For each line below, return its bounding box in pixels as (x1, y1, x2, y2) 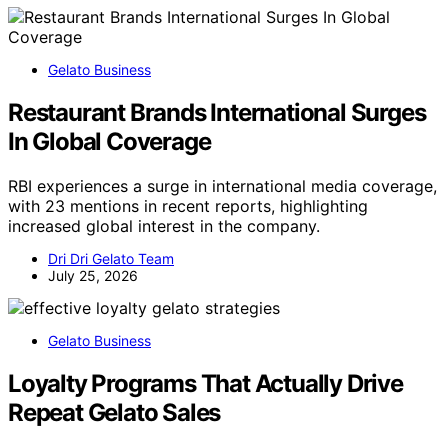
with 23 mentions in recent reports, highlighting (8, 195, 368, 216)
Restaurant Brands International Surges (8, 97, 426, 127)
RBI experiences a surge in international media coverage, (8, 175, 437, 196)
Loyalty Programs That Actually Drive (8, 368, 403, 398)
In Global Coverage (8, 126, 211, 156)
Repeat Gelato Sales (8, 397, 221, 427)
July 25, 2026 (48, 266, 138, 284)
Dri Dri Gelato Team (48, 249, 174, 267)
